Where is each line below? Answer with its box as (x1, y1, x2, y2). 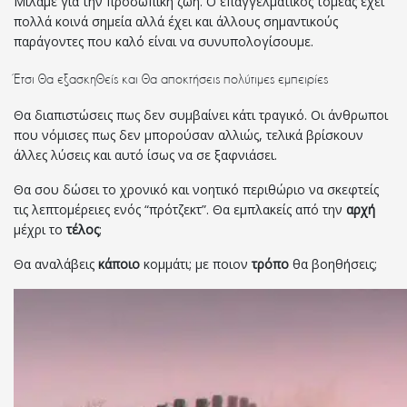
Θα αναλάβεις (14, 255, 98, 273)
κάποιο (98, 255, 140, 273)
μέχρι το (14, 221, 66, 239)
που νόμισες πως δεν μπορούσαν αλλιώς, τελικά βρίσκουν (14, 126, 363, 144)
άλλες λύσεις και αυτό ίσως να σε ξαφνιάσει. (14, 146, 277, 164)
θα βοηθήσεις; (289, 255, 377, 273)
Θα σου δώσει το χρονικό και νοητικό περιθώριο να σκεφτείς (14, 181, 379, 199)
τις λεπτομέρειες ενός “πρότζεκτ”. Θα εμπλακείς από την (14, 201, 346, 219)
